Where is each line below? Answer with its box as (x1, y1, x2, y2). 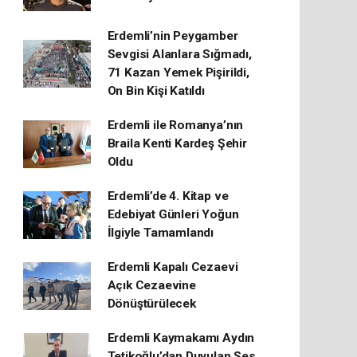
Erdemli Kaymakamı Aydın (107, 331, 255, 345)
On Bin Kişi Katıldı (107, 84, 205, 98)
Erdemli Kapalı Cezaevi (107, 260, 238, 274)
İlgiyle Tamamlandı (107, 226, 214, 240)
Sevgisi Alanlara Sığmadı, (107, 47, 252, 61)
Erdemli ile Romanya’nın (107, 118, 244, 132)
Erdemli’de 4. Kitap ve (107, 189, 229, 203)
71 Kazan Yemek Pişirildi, (107, 65, 249, 80)
